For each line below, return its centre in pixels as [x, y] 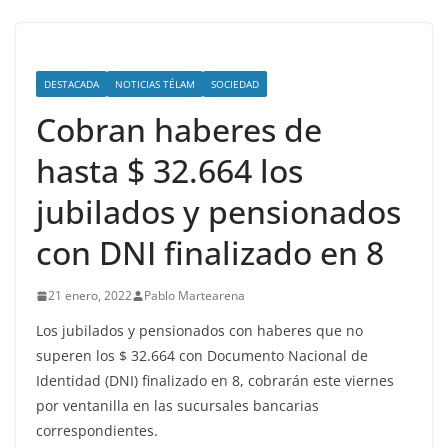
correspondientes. [97, 431]
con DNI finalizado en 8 [210, 253]
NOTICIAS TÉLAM [155, 84]
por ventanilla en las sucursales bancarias [177, 406]
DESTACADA [71, 84]
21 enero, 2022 [90, 296]
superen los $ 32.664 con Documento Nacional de [202, 356]
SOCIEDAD [235, 84]
